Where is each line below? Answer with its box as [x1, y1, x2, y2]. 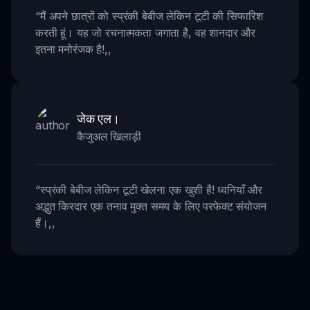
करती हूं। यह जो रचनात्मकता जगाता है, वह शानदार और [35, 25, 256, 39]
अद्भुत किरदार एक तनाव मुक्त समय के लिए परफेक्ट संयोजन [35, 199, 266, 213]
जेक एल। [77, 110, 120, 126]
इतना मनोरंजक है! [35, 42, 105, 56]
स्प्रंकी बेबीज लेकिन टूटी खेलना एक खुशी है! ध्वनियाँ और [39, 182, 263, 197]
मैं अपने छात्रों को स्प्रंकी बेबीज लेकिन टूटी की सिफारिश [39, 8, 263, 23]
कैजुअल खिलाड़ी [77, 129, 141, 143]
